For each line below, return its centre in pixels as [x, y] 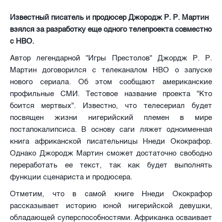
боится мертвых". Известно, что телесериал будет [111, 106]
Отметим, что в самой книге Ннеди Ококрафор [111, 194]
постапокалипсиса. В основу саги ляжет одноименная [111, 130]
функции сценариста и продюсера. [71, 177]
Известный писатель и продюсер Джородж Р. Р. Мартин [109, 18]
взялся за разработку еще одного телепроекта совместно [111, 29]
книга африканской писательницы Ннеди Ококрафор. [111, 141]
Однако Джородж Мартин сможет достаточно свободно [111, 153]
